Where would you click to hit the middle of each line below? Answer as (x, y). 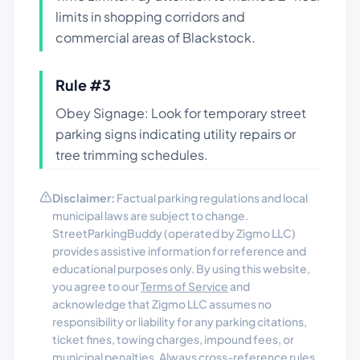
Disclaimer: (84, 198)
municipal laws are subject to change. (150, 215)
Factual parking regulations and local (211, 198)
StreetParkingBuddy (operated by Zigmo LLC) (174, 233)
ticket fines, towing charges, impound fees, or (173, 339)
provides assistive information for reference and (179, 251)
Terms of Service (184, 286)
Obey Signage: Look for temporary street (181, 113)
